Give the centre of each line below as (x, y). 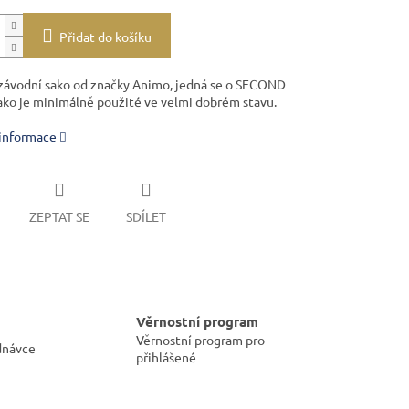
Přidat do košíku (105, 37)
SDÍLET (146, 216)
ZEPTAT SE (59, 216)
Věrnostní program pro (200, 339)
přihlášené (166, 357)
